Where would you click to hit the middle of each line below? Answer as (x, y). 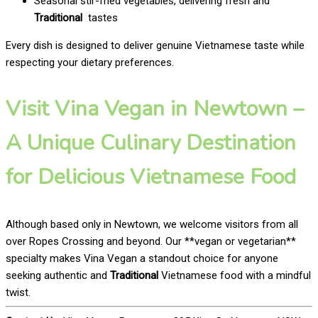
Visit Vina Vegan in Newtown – (155, 109)
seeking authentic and (58, 275)
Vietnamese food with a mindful (235, 275)
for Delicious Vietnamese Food (151, 177)
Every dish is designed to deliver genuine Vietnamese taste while (155, 45)
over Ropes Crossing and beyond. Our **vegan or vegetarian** (151, 241)
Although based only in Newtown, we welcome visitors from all (152, 224)
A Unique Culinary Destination (151, 143)
